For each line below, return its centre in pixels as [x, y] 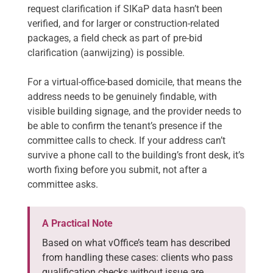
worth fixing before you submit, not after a [117, 170]
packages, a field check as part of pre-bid [115, 38]
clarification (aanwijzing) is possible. [106, 53]
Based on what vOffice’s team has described [136, 243]
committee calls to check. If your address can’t [126, 141]
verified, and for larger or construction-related [123, 24]
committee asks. [63, 185]
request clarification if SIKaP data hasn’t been [125, 9]
